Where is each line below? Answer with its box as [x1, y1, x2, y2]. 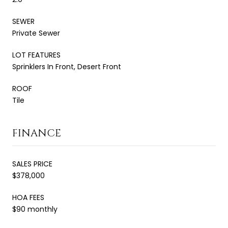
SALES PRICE [12, 158, 52, 169]
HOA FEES [12, 192, 44, 203]
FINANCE [12, 126, 61, 140]
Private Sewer [12, 27, 60, 38]
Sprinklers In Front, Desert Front [12, 61, 121, 72]
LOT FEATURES [12, 49, 61, 60]
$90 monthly [12, 204, 58, 214]
